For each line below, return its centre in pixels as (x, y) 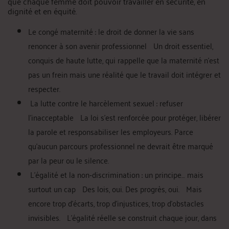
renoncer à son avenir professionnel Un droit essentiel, (121, 45)
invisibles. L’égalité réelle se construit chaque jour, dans (122, 217)
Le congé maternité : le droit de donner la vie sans (111, 31)
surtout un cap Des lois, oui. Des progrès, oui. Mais (115, 189)
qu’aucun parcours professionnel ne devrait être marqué (121, 146)
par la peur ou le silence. (68, 160)
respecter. (44, 88)
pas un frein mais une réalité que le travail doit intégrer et (124, 74)
